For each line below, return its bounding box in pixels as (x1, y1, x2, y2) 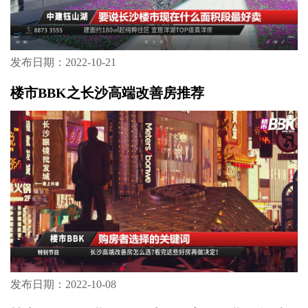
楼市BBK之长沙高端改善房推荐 (10, 85, 204, 100)
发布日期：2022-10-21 (10, 56, 116, 69)
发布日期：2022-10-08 (10, 278, 116, 291)
